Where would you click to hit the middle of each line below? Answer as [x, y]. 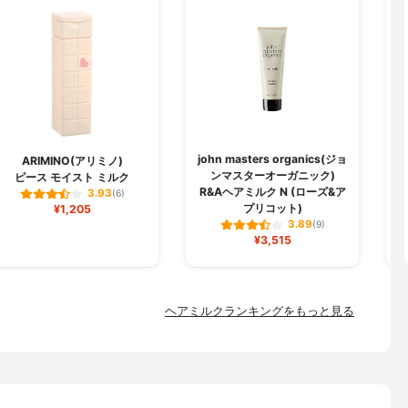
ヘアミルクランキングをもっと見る [260, 311]
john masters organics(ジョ [272, 159]
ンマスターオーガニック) [272, 175]
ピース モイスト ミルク [72, 177]
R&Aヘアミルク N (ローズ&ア [272, 192]
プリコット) [272, 208]
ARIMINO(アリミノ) [72, 161]
